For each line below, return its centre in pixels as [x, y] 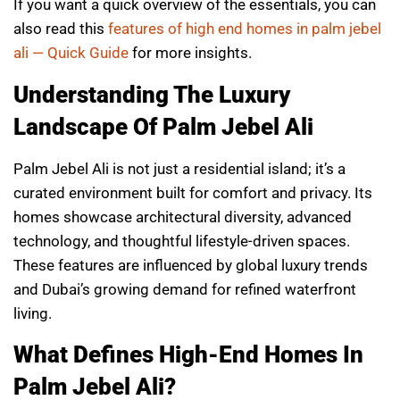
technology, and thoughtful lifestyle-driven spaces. [182, 241]
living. [33, 313]
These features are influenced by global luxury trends [191, 265]
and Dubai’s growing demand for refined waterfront [185, 289]
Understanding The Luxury [152, 94]
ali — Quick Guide [71, 53]
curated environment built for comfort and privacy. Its [193, 192]
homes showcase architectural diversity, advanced [183, 217]
